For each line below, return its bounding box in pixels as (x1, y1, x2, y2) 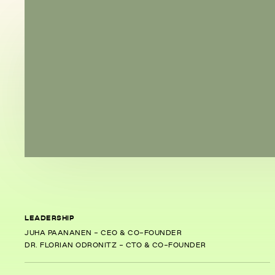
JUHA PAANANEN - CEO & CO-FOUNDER (25, 230, 182, 236)
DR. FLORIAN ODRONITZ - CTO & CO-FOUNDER (25, 242, 206, 249)
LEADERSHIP (25, 215, 74, 222)
